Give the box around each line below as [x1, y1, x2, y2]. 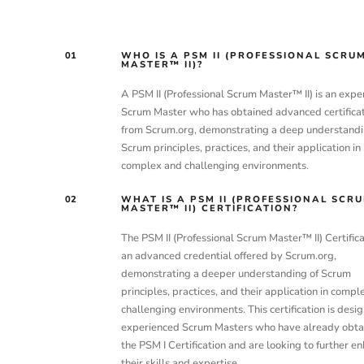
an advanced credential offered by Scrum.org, [120, 248, 336, 263]
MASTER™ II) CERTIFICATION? [120, 201, 298, 214]
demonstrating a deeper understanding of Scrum [120, 266, 351, 281]
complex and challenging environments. [120, 158, 309, 174]
